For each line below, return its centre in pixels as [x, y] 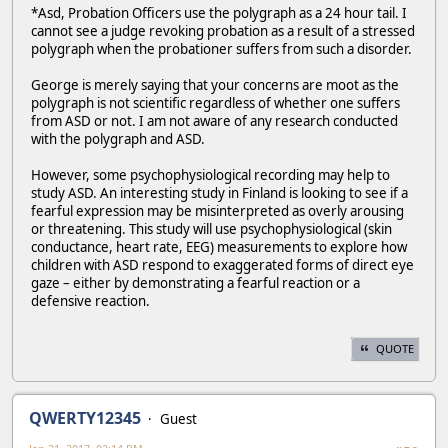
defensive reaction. [90, 301]
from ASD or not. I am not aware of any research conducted [214, 121]
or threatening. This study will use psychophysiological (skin [211, 229]
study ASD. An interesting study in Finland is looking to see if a [219, 193]
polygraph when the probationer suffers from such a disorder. [221, 49]
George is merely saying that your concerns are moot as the [215, 85]
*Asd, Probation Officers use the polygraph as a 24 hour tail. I [219, 13]
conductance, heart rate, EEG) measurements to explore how [219, 247]
